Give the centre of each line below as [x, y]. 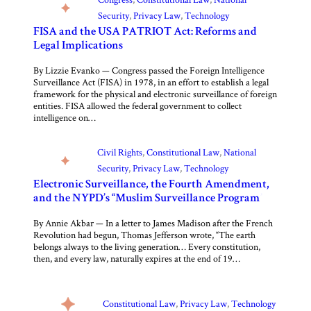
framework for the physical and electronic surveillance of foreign [155, 94]
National [240, 152]
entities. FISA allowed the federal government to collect [137, 106]
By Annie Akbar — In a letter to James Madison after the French [153, 223]
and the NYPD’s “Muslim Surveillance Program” [148, 199]
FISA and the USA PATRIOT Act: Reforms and [145, 33]
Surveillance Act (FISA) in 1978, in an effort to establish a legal [151, 82]
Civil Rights [120, 152]
